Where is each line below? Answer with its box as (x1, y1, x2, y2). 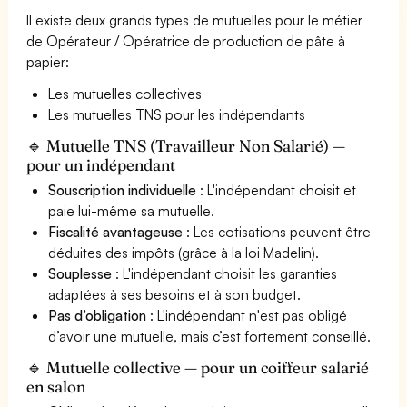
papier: (26, 52, 69, 71)
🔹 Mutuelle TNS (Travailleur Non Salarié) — (26, 134, 346, 156)
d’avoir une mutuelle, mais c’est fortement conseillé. (48, 326, 372, 345)
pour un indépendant (26, 154, 176, 175)
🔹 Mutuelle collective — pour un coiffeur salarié (26, 356, 370, 378)
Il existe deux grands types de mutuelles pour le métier (26, 10, 363, 29)
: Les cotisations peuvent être (183, 222, 372, 241)
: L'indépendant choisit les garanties (112, 263, 338, 283)
